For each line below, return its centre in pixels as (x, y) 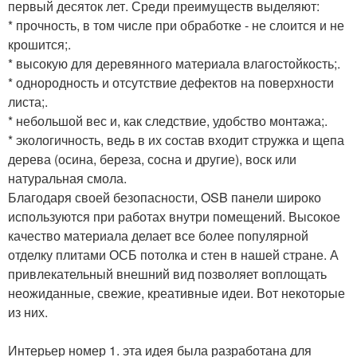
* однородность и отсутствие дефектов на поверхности (171, 82)
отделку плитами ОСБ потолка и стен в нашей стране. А (173, 254)
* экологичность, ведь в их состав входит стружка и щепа (176, 139)
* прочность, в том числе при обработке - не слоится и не (176, 25)
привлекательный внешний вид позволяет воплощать (167, 273)
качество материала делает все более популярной (158, 235)
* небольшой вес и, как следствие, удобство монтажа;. (168, 120)
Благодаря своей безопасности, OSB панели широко (165, 197)
